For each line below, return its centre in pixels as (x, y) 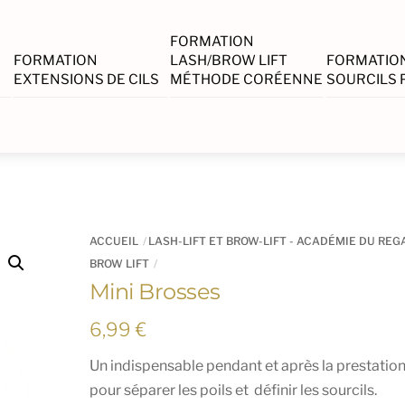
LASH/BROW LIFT (228, 60)
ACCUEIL (113, 240)
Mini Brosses (155, 291)
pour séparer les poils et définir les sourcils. (233, 390)
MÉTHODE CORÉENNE (246, 79)
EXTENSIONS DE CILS (86, 79)
